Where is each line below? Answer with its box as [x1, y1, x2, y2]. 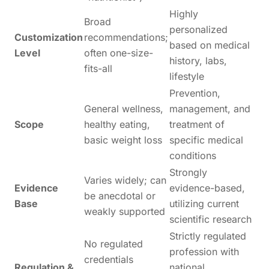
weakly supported [84, 205, 166, 218]
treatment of [169, 118, 225, 131]
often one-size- [84, 47, 154, 59]
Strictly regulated [169, 230, 247, 243]
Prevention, [169, 87, 221, 100]
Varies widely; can [84, 174, 167, 187]
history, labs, [169, 55, 228, 67]
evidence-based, [169, 182, 246, 195]
